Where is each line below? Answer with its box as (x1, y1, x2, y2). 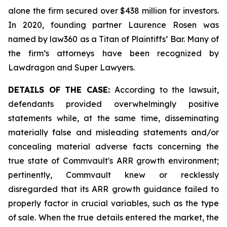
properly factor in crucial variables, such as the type (8, 198, 219, 208)
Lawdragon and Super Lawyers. (8, 62, 135, 72)
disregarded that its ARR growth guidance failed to (8, 184, 219, 194)
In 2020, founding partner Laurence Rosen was (8, 20, 219, 30)
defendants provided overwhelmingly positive (8, 99, 219, 109)
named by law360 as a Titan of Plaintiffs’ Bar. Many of (8, 34, 219, 44)
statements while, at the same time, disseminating (8, 113, 219, 123)
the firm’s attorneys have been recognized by (8, 48, 219, 58)
